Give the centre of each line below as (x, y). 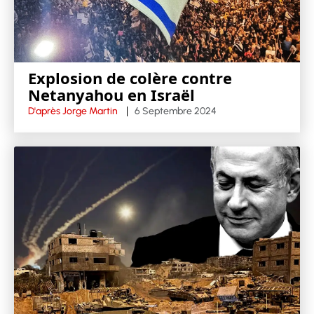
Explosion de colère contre (130, 77)
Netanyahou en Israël (111, 94)
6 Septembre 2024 (176, 111)
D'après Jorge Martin (73, 111)
